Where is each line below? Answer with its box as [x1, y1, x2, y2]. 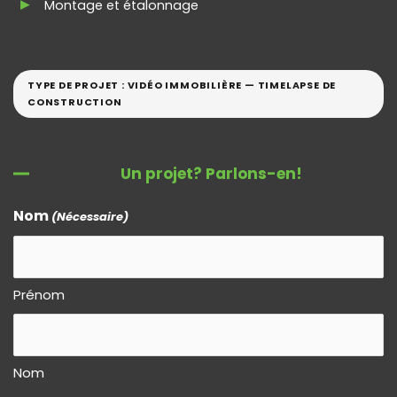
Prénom [13, 284, 65, 304]
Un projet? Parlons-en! [120, 162, 302, 184]
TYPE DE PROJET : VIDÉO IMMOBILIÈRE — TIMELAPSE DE [27, 78, 337, 92]
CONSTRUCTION [27, 95, 122, 109]
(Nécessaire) [51, 207, 129, 225]
